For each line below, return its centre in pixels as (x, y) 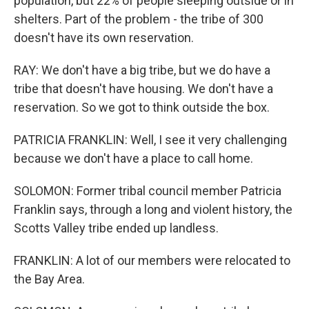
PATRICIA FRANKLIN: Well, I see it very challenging (150, 140)
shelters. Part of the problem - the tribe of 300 (139, 19)
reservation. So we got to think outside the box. (142, 107)
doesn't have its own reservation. (104, 38)
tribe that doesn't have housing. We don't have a (143, 89)
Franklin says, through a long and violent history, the (153, 209)
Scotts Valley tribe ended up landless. (116, 228)
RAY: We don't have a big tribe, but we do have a (142, 70)
